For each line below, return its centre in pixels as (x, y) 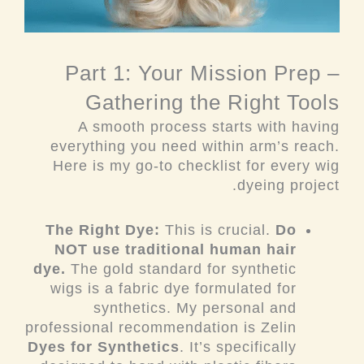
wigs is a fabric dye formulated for (174, 288)
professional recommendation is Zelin (161, 327)
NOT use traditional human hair (176, 249)
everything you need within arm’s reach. (195, 147)
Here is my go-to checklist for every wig (196, 166)
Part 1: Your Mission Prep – (202, 74)
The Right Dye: (103, 230)
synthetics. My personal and (195, 308)
